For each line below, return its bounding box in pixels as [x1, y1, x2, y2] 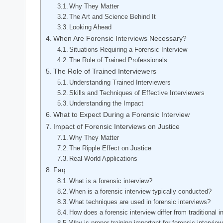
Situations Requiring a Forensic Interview [69, 45, 188, 53]
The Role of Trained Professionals [69, 56, 168, 64]
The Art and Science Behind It [69, 12, 156, 20]
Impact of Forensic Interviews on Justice [53, 122, 180, 130]
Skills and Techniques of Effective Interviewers [69, 89, 205, 97]
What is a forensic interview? [69, 177, 153, 185]
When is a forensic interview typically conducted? [69, 187, 212, 195]
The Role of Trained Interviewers [53, 67, 156, 75]
